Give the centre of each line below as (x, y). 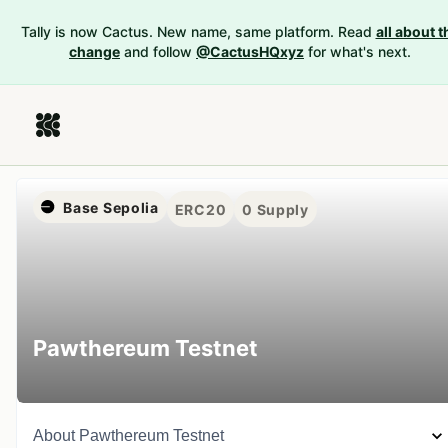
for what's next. (359, 51)
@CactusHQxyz (250, 51)
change (94, 51)
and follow (158, 51)
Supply (280, 209)
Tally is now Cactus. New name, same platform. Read (196, 31)
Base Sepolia (111, 207)
